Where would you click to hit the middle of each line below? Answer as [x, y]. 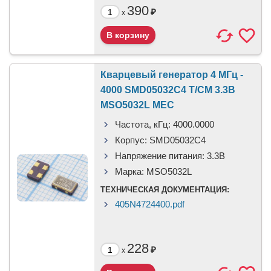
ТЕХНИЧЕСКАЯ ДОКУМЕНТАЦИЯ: [165, 190]
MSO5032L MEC [137, 105]
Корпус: [131, 140]
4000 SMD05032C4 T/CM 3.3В [168, 90]
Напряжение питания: [160, 156]
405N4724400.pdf [150, 204]
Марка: [129, 171]
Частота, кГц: [143, 124]
